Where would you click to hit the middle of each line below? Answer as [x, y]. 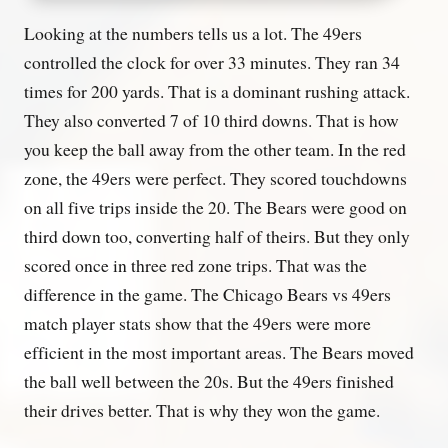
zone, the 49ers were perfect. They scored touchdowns [215, 177]
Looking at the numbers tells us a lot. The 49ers [193, 32]
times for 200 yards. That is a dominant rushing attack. [217, 90]
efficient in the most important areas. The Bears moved [219, 351]
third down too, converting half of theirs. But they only [217, 235]
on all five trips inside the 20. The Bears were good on [215, 206]
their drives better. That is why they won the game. [202, 409]
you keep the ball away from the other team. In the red [215, 148]
